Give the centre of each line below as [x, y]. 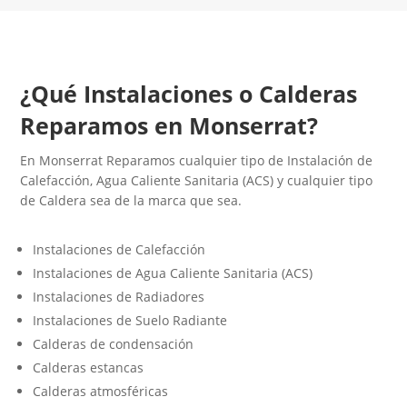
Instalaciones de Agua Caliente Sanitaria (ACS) [173, 273]
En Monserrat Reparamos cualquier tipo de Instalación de [197, 161]
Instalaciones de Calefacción [119, 250]
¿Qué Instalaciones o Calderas [189, 94]
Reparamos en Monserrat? [169, 126]
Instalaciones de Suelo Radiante [130, 321]
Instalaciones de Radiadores [119, 297]
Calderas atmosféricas [101, 392]
